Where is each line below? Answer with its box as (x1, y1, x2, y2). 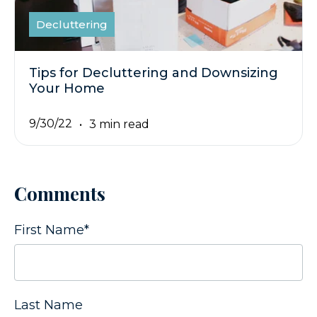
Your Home (29, 81, 105, 97)
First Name (14, 222, 84, 238)
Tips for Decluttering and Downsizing (29, 65, 278, 81)
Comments (14, 181, 105, 207)
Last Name (14, 297, 83, 313)
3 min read (89, 117, 149, 131)
